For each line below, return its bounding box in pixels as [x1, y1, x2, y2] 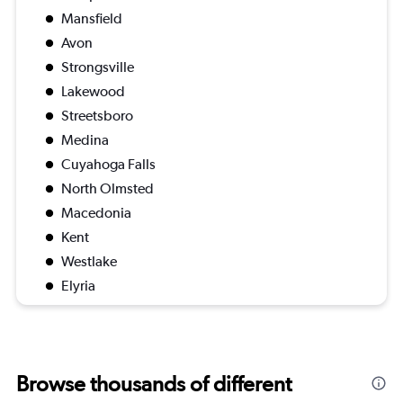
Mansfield [61, 10, 122, 28]
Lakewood [61, 83, 125, 101]
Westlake [61, 253, 117, 271]
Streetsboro [61, 107, 133, 125]
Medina [61, 131, 109, 149]
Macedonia [61, 204, 131, 222]
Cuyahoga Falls [61, 156, 156, 174]
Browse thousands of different [16, 371, 291, 398]
